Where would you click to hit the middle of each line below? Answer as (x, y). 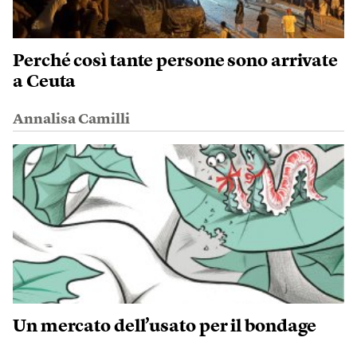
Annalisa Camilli (71, 119)
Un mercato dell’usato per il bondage (165, 326)
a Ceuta (45, 82)
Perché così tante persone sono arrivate (176, 61)
